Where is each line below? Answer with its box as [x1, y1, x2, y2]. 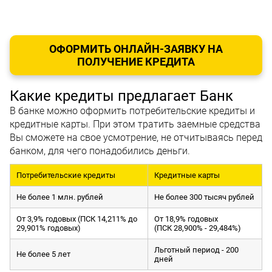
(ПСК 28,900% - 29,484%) [154, 223, 241, 233]
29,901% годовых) [16, 223, 81, 233]
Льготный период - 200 [154, 245, 239, 255]
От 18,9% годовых [154, 214, 218, 224]
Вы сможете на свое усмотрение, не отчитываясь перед [10, 132, 262, 144]
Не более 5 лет [16, 250, 70, 259]
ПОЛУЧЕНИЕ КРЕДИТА [77, 55, 195, 69]
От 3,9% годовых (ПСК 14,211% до [16, 214, 137, 224]
